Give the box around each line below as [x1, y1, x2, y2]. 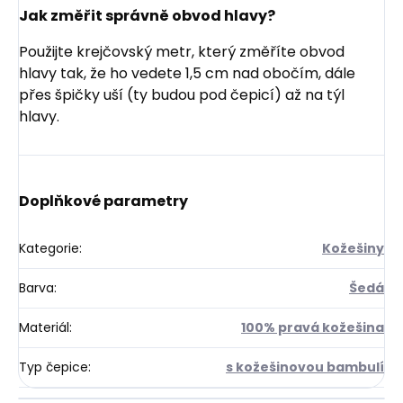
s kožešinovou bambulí [226, 358, 384, 377]
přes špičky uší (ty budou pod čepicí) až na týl [19, 85, 345, 106]
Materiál [19, 318, 69, 337]
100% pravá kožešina [241, 318, 384, 337]
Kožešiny [322, 239, 384, 258]
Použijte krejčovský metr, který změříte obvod [19, 41, 345, 63]
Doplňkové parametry [19, 191, 188, 212]
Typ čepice [19, 358, 88, 377]
